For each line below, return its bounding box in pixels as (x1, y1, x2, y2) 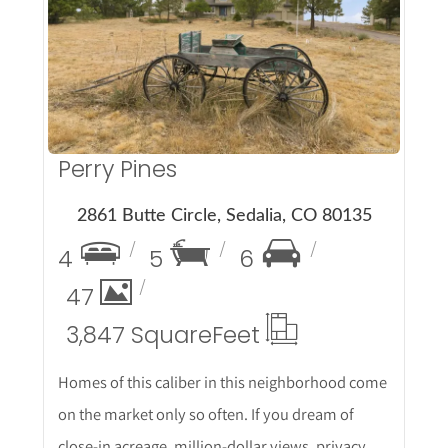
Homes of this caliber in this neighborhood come (57, 371, 387, 394)
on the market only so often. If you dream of (57, 403, 354, 426)
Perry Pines (57, 153, 177, 186)
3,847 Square (65, 319, 212, 352)
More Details (86, 9, 362, 65)
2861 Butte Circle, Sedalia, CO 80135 (76, 207, 372, 226)
